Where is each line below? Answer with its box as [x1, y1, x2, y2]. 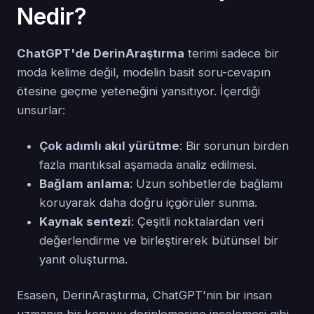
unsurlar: [17, 103, 65, 118]
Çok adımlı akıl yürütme [39, 139, 179, 153]
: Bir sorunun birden [179, 139, 289, 153]
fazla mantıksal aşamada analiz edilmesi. [39, 158, 257, 172]
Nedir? [17, 3, 87, 31]
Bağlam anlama [39, 177, 130, 191]
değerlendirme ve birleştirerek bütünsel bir [39, 233, 278, 248]
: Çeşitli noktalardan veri [131, 214, 264, 229]
